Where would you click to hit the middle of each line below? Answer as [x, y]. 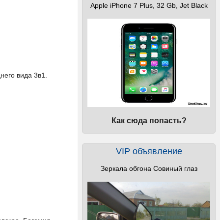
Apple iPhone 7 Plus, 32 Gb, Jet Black [149, 5]
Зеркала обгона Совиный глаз [149, 168]
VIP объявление [149, 151]
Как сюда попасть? [149, 121]
